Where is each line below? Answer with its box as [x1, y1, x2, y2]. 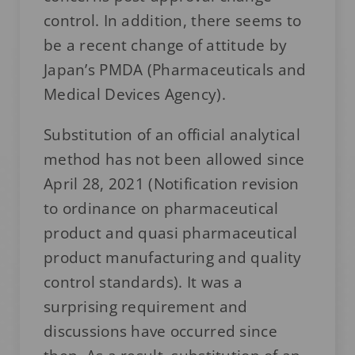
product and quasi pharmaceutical [43, 222, 298, 243]
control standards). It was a [43, 271, 242, 292]
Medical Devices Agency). [43, 83, 226, 105]
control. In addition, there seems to [43, 10, 302, 31]
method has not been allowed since [43, 148, 305, 170]
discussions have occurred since [43, 320, 277, 342]
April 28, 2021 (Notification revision [43, 173, 300, 194]
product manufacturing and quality [43, 246, 302, 268]
